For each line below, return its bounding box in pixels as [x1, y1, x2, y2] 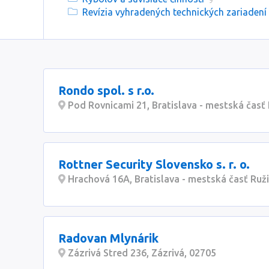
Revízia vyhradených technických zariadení [82, 7, 267, 17]
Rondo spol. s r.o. [58, 83, 154, 97]
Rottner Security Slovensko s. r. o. [58, 157, 250, 171]
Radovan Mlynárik [58, 231, 159, 245]
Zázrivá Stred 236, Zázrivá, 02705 [65, 247, 216, 258]
